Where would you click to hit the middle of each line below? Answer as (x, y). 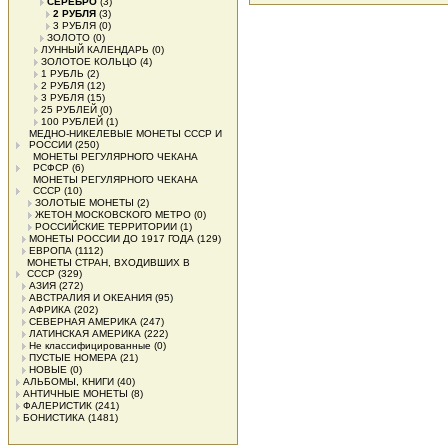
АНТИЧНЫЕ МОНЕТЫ (75, 393)
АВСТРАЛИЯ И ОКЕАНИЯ (90, 297)
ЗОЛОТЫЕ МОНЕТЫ (84, 202)
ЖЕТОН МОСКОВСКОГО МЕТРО (113, 214)
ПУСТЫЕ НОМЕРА (73, 357)
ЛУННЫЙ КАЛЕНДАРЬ (95, 49)
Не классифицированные (90, 345)
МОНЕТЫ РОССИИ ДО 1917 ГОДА (111, 238)
